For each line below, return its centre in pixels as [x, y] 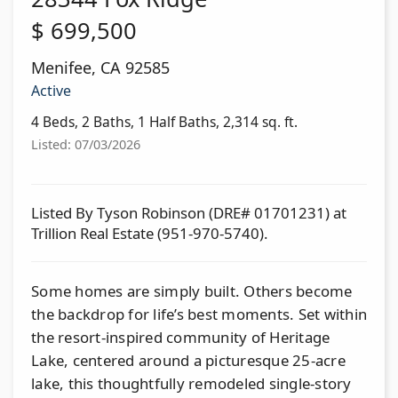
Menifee [61, 67]
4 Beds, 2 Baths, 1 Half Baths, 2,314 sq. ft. [164, 121]
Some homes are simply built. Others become [192, 291]
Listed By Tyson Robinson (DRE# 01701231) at [189, 212]
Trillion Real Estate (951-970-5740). [150, 233]
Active [51, 90]
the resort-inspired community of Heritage [181, 337]
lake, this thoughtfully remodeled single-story [191, 383]
